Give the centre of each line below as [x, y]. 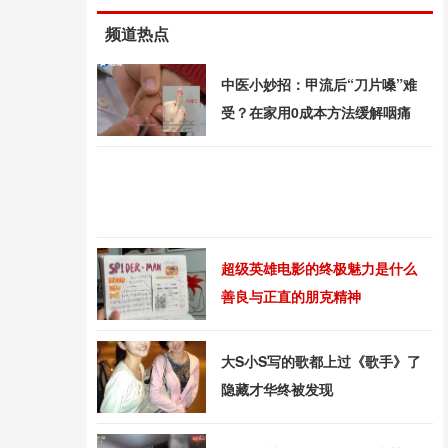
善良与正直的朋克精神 [291, 296]
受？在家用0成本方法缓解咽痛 [316, 112]
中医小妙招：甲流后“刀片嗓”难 [319, 84]
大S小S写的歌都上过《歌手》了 [321, 361]
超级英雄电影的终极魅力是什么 [319, 268]
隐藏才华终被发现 [277, 389]
